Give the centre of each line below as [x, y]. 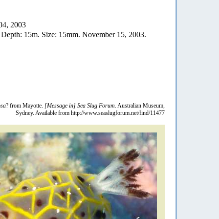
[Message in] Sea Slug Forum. [80, 105]
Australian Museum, [141, 105]
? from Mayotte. [25, 105]
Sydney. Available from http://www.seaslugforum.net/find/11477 [90, 113]
